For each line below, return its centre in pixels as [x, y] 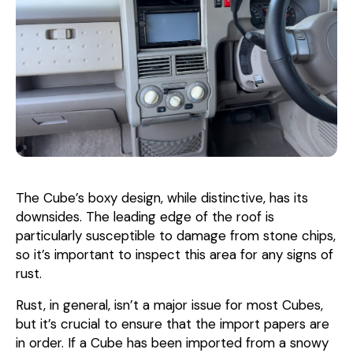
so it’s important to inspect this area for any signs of [175, 255]
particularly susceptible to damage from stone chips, [176, 236]
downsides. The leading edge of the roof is [145, 217]
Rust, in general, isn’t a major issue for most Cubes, [169, 305]
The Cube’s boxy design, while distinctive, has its [162, 198]
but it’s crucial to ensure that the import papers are [173, 324]
